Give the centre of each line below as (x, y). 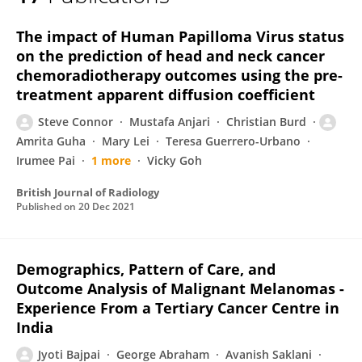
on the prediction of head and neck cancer (170, 56)
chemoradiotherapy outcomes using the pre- (179, 75)
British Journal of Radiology (88, 192)
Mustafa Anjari (170, 122)
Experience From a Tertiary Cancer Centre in (178, 308)
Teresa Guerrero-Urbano (233, 141)
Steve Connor (76, 122)
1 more (111, 160)
